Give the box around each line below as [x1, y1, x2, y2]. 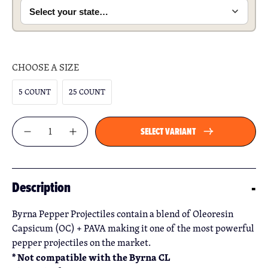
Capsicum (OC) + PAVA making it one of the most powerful [12, 221, 254, 235]
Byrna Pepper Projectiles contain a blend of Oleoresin [12, 206, 233, 221]
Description [12, 177, 71, 198]
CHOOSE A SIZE [12, 60, 79, 74]
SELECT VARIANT [140, 124, 196, 138]
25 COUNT [69, 86, 105, 98]
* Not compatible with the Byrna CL [12, 249, 170, 264]
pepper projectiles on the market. [12, 235, 151, 249]
